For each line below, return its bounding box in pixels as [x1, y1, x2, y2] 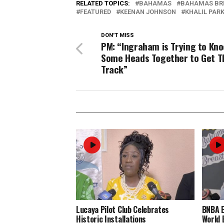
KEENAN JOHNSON [120, 8, 176, 15]
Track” [101, 62, 127, 76]
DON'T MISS [101, 32, 134, 38]
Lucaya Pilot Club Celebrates [76, 203, 169, 215]
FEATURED [80, 8, 111, 15]
